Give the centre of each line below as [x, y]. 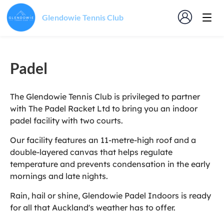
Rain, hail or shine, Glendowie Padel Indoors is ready [110, 195]
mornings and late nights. [59, 176]
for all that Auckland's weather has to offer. [93, 207]
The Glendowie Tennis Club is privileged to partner [105, 96]
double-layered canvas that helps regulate [91, 152]
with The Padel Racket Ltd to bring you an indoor [104, 108]
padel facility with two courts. [66, 120]
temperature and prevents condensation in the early [110, 164]
